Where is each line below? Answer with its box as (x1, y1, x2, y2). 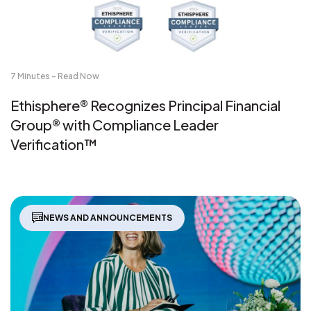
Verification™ (10, 135, 98, 153)
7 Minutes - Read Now (10, 70, 99, 81)
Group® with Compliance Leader (10, 115, 219, 133)
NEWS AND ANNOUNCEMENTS (43, 212, 172, 223)
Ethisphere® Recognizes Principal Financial (10, 96, 280, 114)
